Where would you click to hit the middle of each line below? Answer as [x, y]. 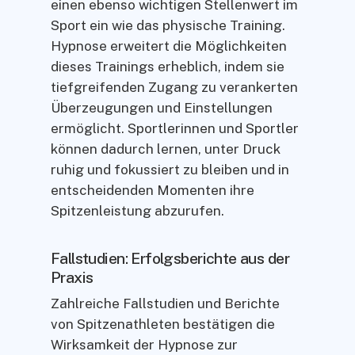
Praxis [72, 277]
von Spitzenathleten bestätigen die [163, 324]
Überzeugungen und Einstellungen [162, 107]
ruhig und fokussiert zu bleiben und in [170, 169]
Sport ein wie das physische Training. [168, 25]
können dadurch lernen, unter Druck [166, 149]
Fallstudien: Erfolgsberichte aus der [170, 258]
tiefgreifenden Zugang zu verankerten [174, 87]
